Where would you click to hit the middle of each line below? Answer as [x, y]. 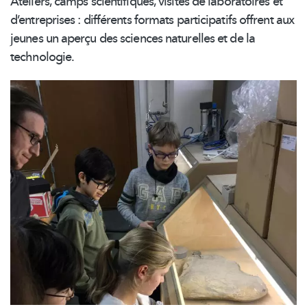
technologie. [42, 58]
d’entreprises [43, 21]
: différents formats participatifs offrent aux [185, 21]
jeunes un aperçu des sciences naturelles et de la [133, 39]
